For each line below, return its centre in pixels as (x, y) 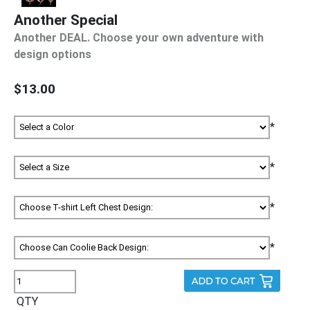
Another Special (66, 20)
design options (53, 54)
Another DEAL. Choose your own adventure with (139, 37)
